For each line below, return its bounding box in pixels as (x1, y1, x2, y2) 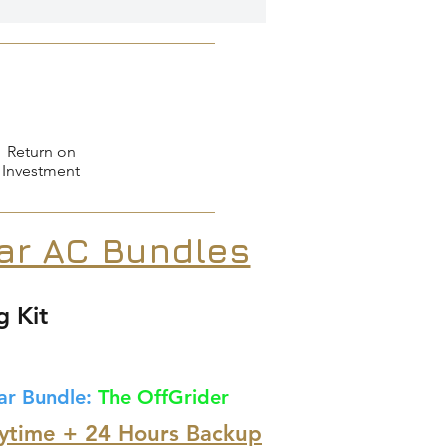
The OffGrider (98, 385, 229, 409)
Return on (6, 142, 76, 161)
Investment (2, 161, 80, 180)
